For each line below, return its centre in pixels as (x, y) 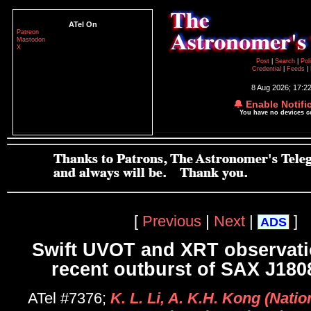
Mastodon (31, 40)
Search (286, 61)
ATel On (83, 24)
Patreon (28, 32)
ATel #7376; (69, 299)
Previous (172, 221)
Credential (268, 69)
